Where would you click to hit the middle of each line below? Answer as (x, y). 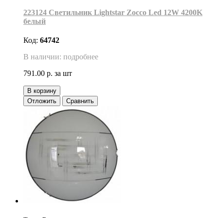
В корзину (42, 91)
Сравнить (80, 101)
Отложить (42, 101)
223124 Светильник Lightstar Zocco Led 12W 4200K (113, 12)
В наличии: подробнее (61, 57)
